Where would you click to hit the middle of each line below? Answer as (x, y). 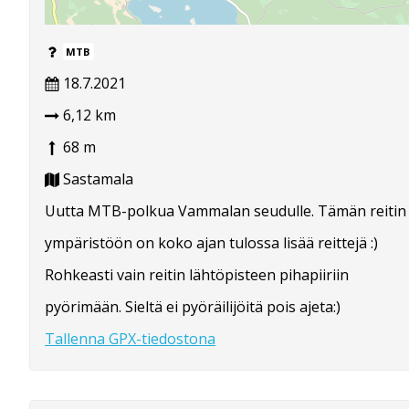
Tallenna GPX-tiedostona (130, 338)
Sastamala (96, 178)
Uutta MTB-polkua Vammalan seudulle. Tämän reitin (225, 210)
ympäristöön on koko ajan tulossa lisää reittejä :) (211, 242)
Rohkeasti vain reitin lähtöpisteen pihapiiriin (197, 274)
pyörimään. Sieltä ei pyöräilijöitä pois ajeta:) (193, 306)
